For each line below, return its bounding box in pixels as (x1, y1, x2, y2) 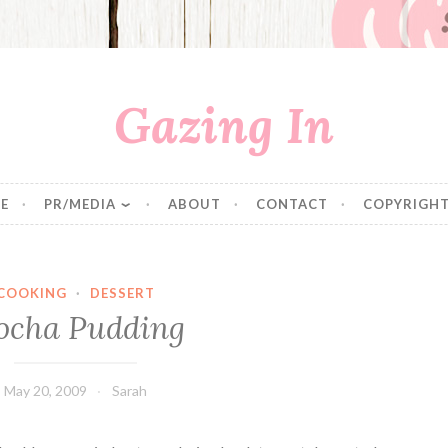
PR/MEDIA (44, 196, 117, 212)
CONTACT (255, 196, 328, 212)
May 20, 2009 (3, 381, 87, 399)
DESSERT (89, 285, 155, 302)
